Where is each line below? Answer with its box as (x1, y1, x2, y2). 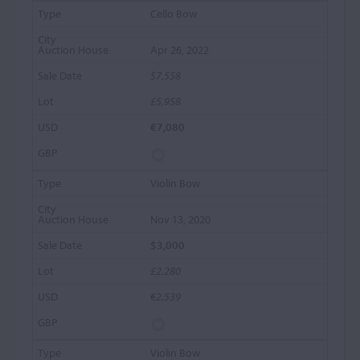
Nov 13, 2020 (150, 212, 211, 227)
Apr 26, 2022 (150, 43, 210, 57)
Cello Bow (150, 6, 198, 21)
